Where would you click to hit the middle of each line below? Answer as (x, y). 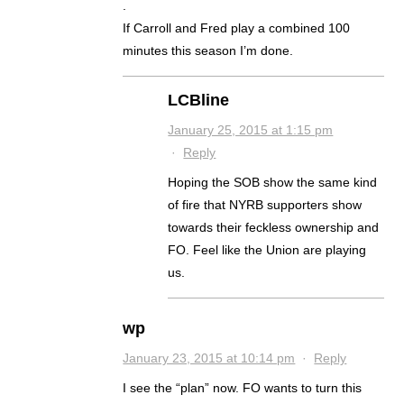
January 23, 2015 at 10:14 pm (209, 358)
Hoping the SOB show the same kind (273, 183)
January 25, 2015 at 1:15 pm (251, 130)
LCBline (199, 101)
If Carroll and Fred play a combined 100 (237, 28)
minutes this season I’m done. (208, 51)
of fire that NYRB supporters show (265, 205)
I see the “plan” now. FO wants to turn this (243, 388)
